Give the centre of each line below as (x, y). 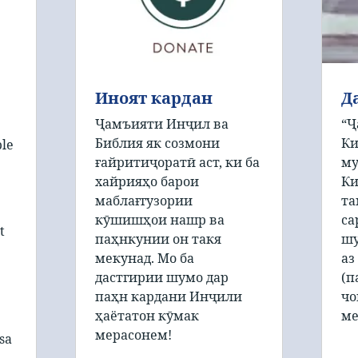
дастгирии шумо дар (162, 277)
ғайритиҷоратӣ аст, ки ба (177, 162)
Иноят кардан (154, 97)
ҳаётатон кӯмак (147, 315)
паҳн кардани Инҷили (169, 296)
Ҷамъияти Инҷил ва (162, 123)
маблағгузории (144, 200)
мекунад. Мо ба (145, 258)
